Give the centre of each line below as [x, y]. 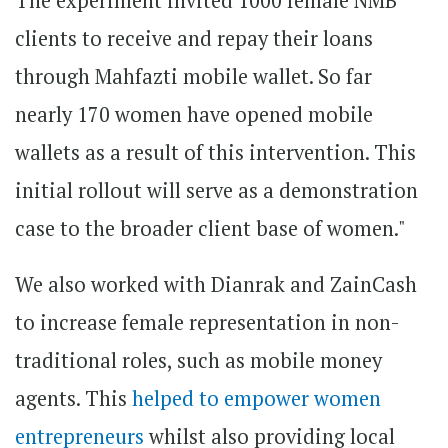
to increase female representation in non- [207, 322]
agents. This [73, 398]
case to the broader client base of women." [210, 228]
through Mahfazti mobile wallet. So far [193, 76]
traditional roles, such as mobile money [198, 360]
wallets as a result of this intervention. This [215, 152]
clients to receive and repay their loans [194, 38]
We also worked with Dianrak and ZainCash [216, 284]
